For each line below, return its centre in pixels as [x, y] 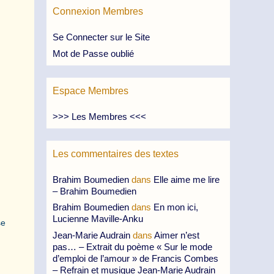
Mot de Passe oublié [93, 53]
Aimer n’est [177, 235]
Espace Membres [91, 91]
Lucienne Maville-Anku [98, 219]
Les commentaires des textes [116, 154]
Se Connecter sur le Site [101, 37]
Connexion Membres [98, 11]
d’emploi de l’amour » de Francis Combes [135, 258]
